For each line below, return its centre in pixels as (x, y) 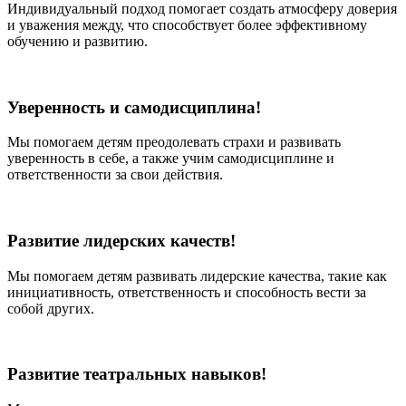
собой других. (51, 308)
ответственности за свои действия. (115, 175)
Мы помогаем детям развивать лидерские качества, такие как (197, 275)
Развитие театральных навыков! (137, 374)
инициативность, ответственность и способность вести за (187, 292)
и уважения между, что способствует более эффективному (187, 24)
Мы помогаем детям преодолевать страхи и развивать (174, 142)
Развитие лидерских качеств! (121, 240)
